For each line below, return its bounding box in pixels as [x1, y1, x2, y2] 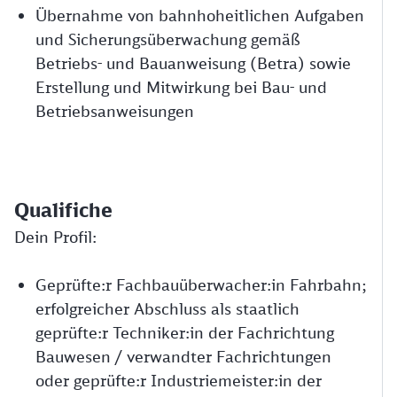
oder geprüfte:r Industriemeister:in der [35, 370, 322, 390]
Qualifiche [14, 198, 113, 222]
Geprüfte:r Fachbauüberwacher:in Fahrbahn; [35, 275, 366, 294]
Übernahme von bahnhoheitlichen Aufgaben [35, 5, 364, 25]
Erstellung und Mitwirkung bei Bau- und [35, 77, 327, 97]
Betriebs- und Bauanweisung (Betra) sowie [35, 53, 351, 73]
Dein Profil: [14, 227, 97, 246]
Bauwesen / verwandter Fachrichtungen [35, 346, 331, 366]
